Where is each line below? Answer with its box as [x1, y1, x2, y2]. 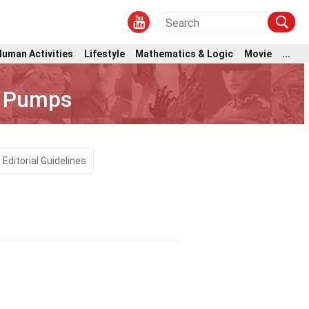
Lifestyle [83, 48, 125, 59]
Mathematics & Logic [135, 48, 234, 59]
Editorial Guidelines [2, 155, 86, 166]
